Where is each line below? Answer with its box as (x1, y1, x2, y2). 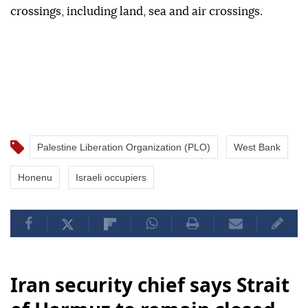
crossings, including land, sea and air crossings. (10, 5, 263, 18)
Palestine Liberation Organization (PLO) (37, 142, 210, 153)
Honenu (18, 172, 52, 184)
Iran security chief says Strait (10, 272, 289, 298)
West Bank (234, 142, 280, 153)
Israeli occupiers (76, 172, 146, 184)
